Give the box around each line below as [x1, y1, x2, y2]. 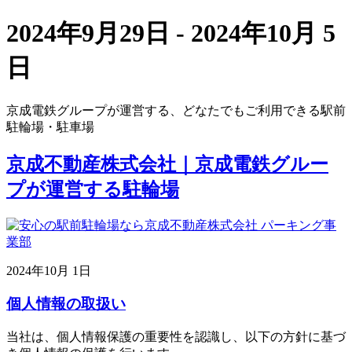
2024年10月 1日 [6, 263, 91, 277]
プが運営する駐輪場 [6, 178, 179, 200]
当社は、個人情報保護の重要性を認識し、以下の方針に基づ [6, 330, 346, 344]
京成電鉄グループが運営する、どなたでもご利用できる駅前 [6, 103, 346, 117]
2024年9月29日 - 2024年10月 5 [6, 19, 335, 48]
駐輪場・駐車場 [6, 119, 94, 134]
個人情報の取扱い [6, 295, 126, 313]
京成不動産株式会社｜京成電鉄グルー [6, 153, 328, 174]
